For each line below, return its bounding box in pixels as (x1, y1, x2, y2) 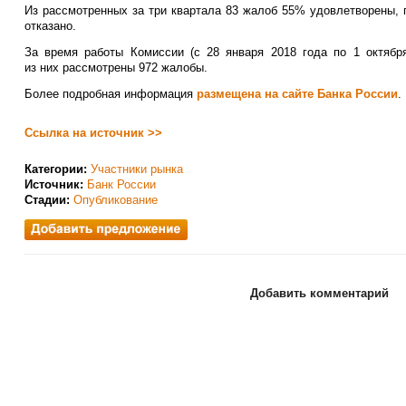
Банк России (86, 178, 156, 192)
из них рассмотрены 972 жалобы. (24, 61, 208, 75)
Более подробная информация (24, 87, 197, 101)
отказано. (24, 19, 76, 34)
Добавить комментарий (250, 285, 389, 300)
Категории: (24, 162, 87, 177)
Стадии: (24, 193, 70, 208)
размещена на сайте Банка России (196, 87, 398, 101)
